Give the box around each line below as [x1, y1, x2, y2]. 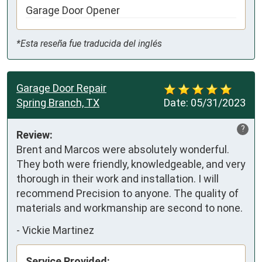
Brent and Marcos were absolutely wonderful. [16, 143, 229, 156]
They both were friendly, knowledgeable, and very [16, 158, 246, 171]
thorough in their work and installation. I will [16, 173, 219, 185]
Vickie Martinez [22, 223, 94, 236]
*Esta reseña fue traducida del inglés [16, 38, 162, 50]
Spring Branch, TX [16, 96, 99, 109]
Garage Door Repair [16, 82, 106, 95]
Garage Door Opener [26, 4, 120, 17]
